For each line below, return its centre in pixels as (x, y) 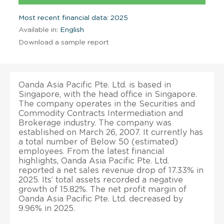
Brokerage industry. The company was (95, 123)
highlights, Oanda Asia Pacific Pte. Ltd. (94, 161)
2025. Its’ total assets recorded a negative (101, 180)
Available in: (38, 30)
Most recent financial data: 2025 (73, 18)
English (71, 30)
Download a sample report (64, 42)
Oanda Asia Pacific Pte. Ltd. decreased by (101, 199)
